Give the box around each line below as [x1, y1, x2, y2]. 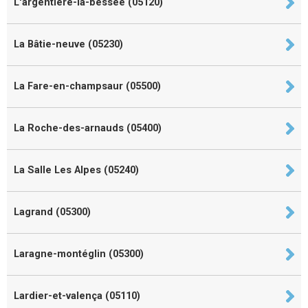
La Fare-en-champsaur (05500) [14, 80, 161, 92]
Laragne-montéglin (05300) [14, 247, 144, 260]
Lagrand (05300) [14, 206, 91, 218]
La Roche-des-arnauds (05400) [14, 122, 162, 134]
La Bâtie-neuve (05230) [14, 38, 123, 50]
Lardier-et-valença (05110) [14, 289, 140, 302]
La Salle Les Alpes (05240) [14, 164, 139, 176]
